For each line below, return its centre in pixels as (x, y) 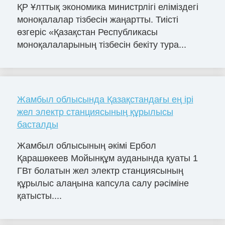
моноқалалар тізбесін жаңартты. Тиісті (97, 19)
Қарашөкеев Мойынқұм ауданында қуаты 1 (107, 158)
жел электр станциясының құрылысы (95, 112)
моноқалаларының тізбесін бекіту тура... (101, 44)
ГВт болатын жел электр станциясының (100, 171)
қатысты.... (39, 196)
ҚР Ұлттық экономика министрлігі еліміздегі (107, 7)
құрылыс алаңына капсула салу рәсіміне (103, 183)
